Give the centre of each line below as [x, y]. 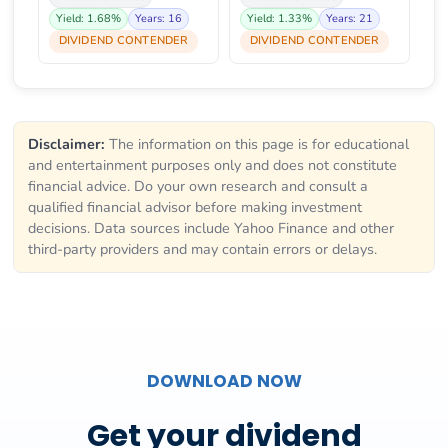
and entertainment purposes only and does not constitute [212, 165]
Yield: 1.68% [88, 19]
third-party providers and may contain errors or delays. [202, 249]
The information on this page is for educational [257, 144]
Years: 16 [158, 19]
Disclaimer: [66, 144]
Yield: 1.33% [279, 19]
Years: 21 [349, 19]
